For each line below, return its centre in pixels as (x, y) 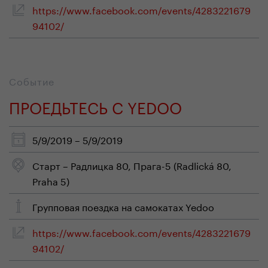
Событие (32, 80)
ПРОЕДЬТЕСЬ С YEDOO (95, 106)
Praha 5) (51, 180)
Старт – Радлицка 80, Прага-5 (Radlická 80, (132, 165)
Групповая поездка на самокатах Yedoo (123, 206)
